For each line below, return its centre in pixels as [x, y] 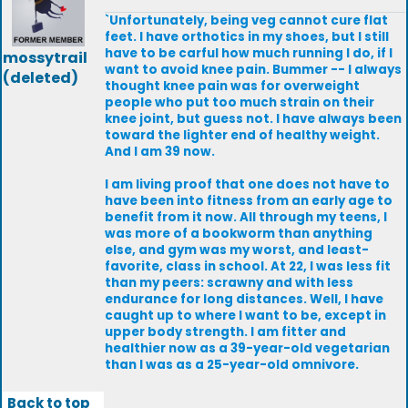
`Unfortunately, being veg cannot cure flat [246, 20]
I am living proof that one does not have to [247, 184]
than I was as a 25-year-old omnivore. [232, 365]
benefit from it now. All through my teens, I [246, 217]
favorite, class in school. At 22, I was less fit [248, 266]
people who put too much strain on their [240, 102]
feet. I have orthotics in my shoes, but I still [247, 37]
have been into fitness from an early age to [249, 201]
